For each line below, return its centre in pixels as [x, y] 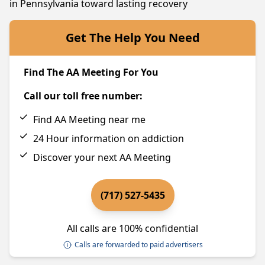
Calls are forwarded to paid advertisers [138, 245]
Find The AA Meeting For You [91, 72]
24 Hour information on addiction [109, 138]
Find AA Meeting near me [89, 119]
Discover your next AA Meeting [102, 157]
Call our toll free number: [83, 96]
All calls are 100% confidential [132, 228]
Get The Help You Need [132, 38]
